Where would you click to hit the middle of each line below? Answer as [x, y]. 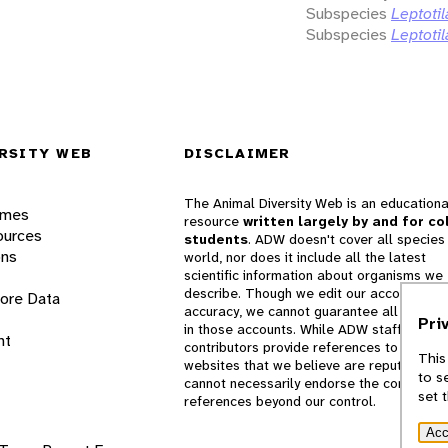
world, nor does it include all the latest [305, 257]
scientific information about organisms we [313, 275]
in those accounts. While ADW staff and [306, 329]
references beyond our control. [280, 401]
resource [213, 221]
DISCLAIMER [237, 153]
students [216, 239]
